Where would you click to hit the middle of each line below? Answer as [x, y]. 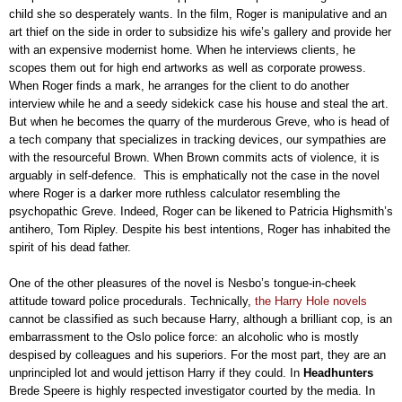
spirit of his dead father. [75, 247]
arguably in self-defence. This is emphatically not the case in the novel [194, 175]
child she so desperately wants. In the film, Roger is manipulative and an [198, 13]
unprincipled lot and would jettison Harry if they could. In [156, 372]
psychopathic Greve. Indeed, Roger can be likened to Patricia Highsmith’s [201, 211]
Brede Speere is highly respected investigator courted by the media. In [192, 390]
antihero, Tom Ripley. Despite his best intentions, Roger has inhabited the [200, 229]
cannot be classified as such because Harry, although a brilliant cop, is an [201, 319]
